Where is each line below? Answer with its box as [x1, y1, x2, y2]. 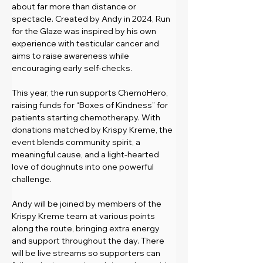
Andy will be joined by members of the [12, 198, 163, 209]
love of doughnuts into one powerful [12, 161, 156, 172]
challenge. [12, 173, 52, 184]
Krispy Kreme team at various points [12, 210, 157, 221]
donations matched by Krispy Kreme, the [12, 124, 174, 135]
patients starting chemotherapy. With [12, 112, 162, 123]
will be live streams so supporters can [12, 247, 162, 258]
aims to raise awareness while [12, 50, 131, 61]
